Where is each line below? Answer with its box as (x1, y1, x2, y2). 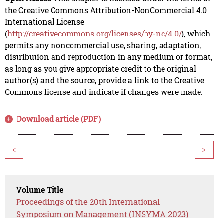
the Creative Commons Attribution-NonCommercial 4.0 (4, 4, 207, 15)
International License (4, 16, 84, 27)
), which (181, 28, 210, 38)
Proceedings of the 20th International (16, 196, 160, 207)
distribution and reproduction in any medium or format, (4, 51, 212, 62)
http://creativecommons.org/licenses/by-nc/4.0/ (7, 28, 182, 38)
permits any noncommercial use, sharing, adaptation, (4, 39, 201, 50)
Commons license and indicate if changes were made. (4, 86, 203, 97)
